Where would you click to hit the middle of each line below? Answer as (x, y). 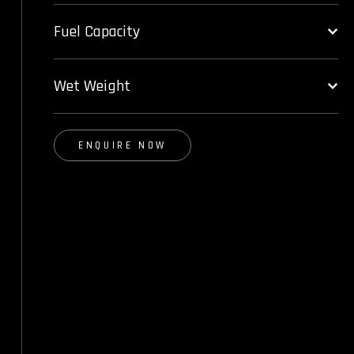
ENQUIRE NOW (123, 145)
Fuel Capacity (97, 32)
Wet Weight (92, 86)
